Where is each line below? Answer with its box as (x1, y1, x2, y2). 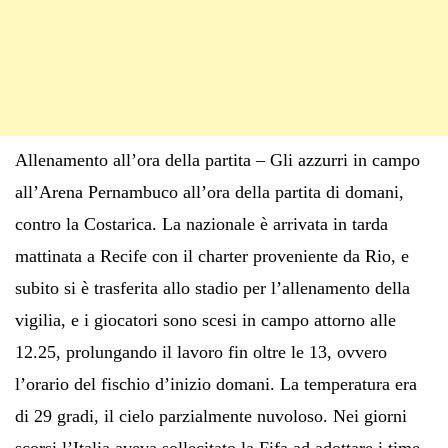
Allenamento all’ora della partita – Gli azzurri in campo (15, 149, 420, 170)
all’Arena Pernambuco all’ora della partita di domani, (15, 181, 404, 202)
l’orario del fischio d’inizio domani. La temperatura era (15, 373, 417, 394)
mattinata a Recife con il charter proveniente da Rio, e (15, 245, 409, 266)
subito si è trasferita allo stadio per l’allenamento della (15, 277, 410, 298)
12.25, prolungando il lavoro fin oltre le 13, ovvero (15, 341, 387, 362)
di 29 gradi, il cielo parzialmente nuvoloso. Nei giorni (15, 405, 407, 426)
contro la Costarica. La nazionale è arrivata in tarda (15, 213, 388, 234)
